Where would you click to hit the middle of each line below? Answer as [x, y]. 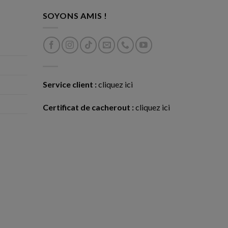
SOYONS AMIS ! [75, 15]
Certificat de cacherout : [88, 107]
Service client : [69, 84]
